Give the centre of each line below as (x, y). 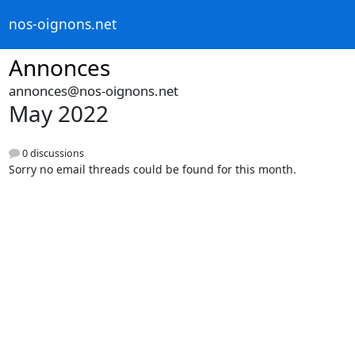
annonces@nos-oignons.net (93, 91)
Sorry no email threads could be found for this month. (152, 170)
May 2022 (58, 113)
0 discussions (52, 154)
